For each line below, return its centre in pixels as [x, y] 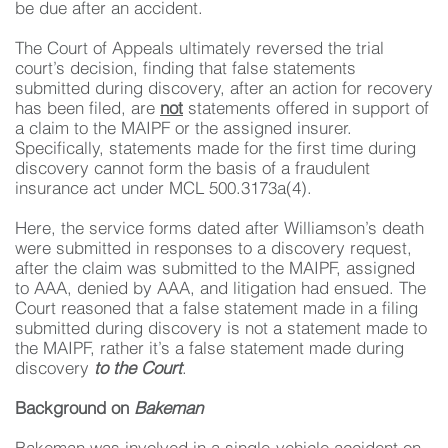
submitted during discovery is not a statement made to [221, 329]
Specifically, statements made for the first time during [215, 149]
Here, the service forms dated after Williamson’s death [219, 229]
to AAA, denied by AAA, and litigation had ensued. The [220, 289]
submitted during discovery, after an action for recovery [224, 89]
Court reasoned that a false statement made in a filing [216, 309]
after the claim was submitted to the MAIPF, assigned [215, 269]
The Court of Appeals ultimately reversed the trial [199, 49]
